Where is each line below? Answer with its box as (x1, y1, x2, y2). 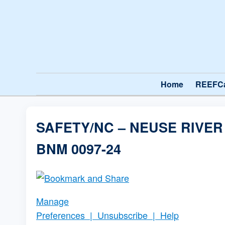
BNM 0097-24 (36, 139, 121, 158)
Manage (36, 194, 69, 208)
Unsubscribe (97, 208, 148, 222)
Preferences (36, 208, 85, 222)
